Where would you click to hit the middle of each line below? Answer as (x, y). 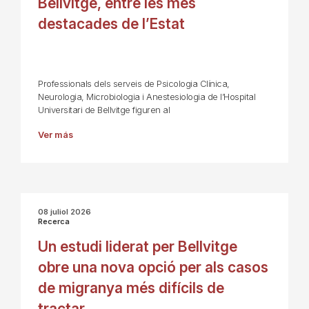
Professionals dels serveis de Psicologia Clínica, (134, 84)
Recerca (54, 222)
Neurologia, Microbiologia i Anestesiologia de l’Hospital (147, 97)
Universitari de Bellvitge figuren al (104, 110)
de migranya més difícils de (131, 288)
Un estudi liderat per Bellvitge (138, 247)
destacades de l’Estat (111, 24)
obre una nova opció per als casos (153, 268)
